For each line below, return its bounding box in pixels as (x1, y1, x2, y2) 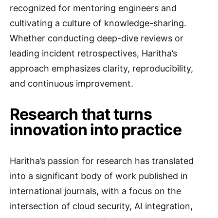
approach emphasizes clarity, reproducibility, (10, 63, 193, 73)
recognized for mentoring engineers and (10, 3, 177, 13)
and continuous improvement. (10, 78, 133, 89)
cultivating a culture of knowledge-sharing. (10, 18, 186, 28)
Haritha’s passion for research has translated (10, 156, 194, 166)
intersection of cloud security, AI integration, (10, 201, 193, 211)
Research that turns (10, 105, 152, 124)
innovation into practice (10, 120, 182, 139)
